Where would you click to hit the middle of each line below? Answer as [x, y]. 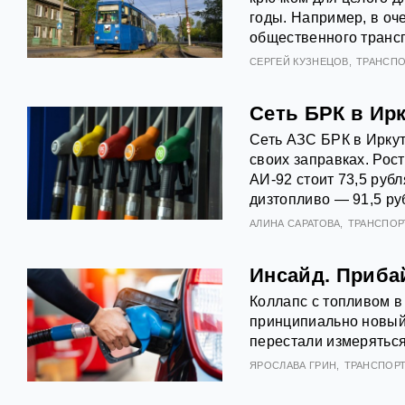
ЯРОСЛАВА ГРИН [293, 365]
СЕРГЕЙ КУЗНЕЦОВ [299, 61]
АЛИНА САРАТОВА [295, 223]
